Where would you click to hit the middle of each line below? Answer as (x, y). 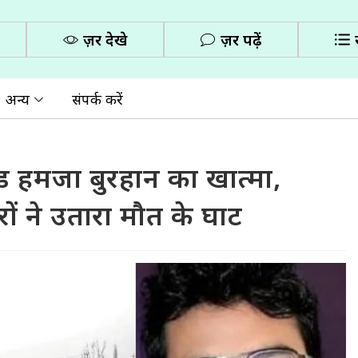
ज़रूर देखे (105, 40)
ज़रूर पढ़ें (241, 40)
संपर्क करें (97, 99)
